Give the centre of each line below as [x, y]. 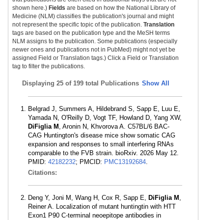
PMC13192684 [125, 162]
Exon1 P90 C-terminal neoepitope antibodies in [95, 215]
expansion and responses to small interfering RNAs [101, 144]
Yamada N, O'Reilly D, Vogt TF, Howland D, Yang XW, [105, 118]
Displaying [39, 83]
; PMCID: [90, 162]
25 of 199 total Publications [98, 83]
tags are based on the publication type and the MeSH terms [91, 33]
